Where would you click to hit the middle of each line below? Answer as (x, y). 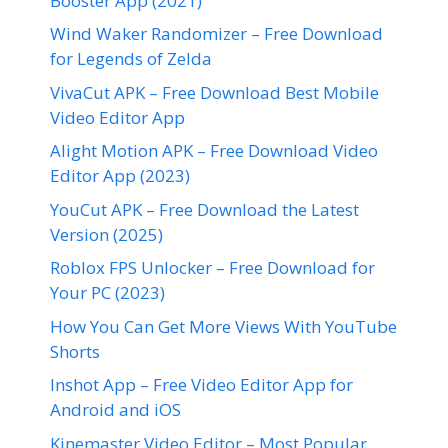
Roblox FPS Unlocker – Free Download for (212, 268)
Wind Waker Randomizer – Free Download (216, 34)
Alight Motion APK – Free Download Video (214, 151)
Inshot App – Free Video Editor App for (201, 385)
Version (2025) (106, 234)
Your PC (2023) (107, 293)
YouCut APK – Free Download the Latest (204, 209)
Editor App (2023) (120, 176)
